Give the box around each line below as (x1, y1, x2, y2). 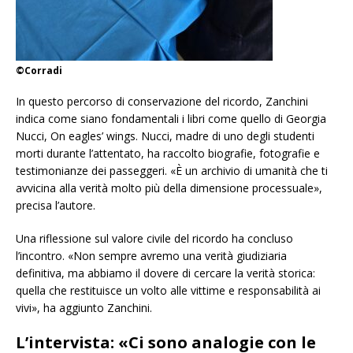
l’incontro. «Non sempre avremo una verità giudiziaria (16, 248, 287, 264)
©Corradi (16, 64, 62, 78)
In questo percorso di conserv (16, 94, 168, 110)
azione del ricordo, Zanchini (168, 94, 308, 110)
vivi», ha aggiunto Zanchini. (16, 300, 152, 316)
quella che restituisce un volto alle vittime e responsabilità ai (16, 283, 321, 299)
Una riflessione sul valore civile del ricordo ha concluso (16, 231, 293, 247)
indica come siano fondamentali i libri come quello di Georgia (16, 111, 326, 127)
